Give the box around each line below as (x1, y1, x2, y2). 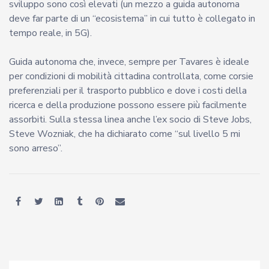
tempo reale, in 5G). (9, 26, 92, 40)
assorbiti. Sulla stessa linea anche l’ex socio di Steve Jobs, (9, 112, 252, 126)
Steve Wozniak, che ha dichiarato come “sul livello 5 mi (9, 127, 240, 141)
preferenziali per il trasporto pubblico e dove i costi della (9, 83, 247, 97)
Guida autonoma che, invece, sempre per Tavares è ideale (9, 55, 249, 68)
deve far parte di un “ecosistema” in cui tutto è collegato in (9, 11, 255, 25)
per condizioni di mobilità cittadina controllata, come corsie (9, 69, 253, 83)
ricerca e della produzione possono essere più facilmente (9, 98, 247, 112)
